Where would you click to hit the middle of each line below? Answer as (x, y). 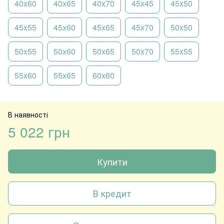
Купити (112, 161)
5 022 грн (39, 131)
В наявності (28, 114)
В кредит (112, 193)
